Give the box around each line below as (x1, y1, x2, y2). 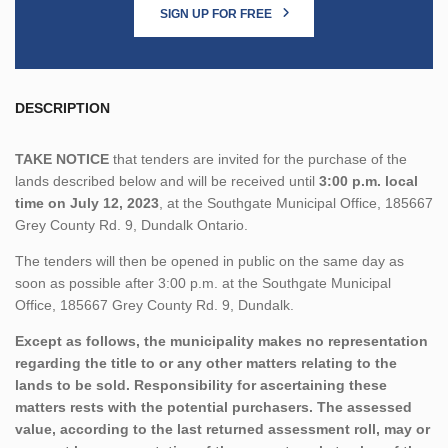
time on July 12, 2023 (15, 194, 159, 211)
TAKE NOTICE (15, 150, 109, 167)
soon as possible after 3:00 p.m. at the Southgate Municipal (15, 274, 391, 291)
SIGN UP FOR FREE (159, 6, 275, 21)
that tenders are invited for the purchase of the (109, 150, 407, 167)
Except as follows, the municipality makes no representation (15, 332, 428, 349)
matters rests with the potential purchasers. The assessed (15, 398, 412, 415)
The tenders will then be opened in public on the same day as (15, 252, 404, 269)
